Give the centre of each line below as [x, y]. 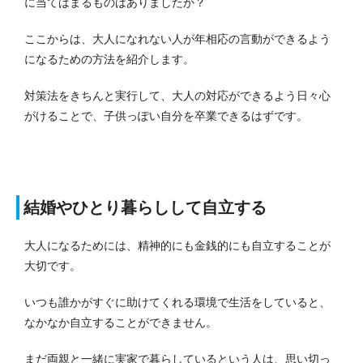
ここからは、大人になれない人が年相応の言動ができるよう [177, 39]
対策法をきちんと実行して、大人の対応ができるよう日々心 [177, 96]
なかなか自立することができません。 [121, 323]
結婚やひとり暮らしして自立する [145, 208]
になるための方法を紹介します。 [109, 60]
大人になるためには [75, 246]
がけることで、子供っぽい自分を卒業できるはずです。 [166, 116]
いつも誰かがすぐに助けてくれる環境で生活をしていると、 [177, 303]
